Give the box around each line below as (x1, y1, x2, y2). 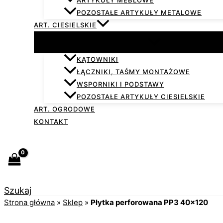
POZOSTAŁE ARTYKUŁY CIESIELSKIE (77, 93, 205, 101)
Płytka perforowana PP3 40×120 (91, 198, 208, 208)
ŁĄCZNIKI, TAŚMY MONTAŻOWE (77, 68, 190, 76)
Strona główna (4, 198, 55, 208)
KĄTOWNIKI (77, 55, 118, 64)
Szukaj (4, 185, 31, 196)
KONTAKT (34, 117, 68, 126)
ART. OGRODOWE (34, 105, 95, 113)
